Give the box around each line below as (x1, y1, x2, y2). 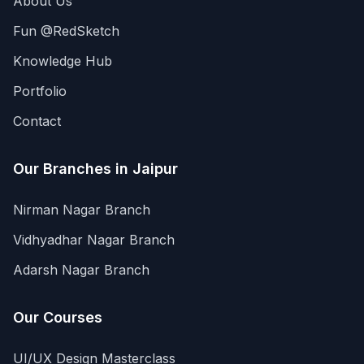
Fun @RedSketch (13, 23, 119, 39)
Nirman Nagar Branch (13, 201, 150, 218)
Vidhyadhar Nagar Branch (13, 232, 175, 248)
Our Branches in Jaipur (13, 160, 178, 177)
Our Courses (13, 309, 102, 326)
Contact (13, 113, 61, 129)
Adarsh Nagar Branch (13, 262, 149, 278)
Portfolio (13, 83, 67, 99)
